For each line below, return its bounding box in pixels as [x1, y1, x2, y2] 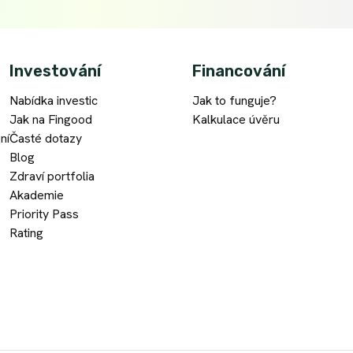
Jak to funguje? [191, 92, 277, 110]
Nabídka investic [9, 92, 98, 110]
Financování [191, 61, 285, 81]
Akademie [9, 187, 65, 204]
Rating [9, 225, 44, 242]
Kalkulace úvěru [191, 111, 280, 128]
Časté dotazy [9, 130, 83, 147]
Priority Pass [9, 206, 80, 223]
